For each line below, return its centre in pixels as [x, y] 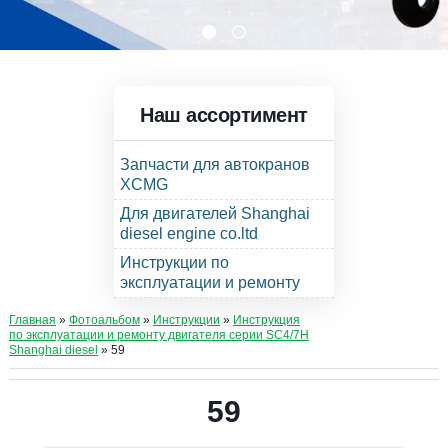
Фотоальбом [104, 320]
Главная [32, 320]
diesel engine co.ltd [188, 233]
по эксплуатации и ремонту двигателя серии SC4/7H [158, 335]
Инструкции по [174, 262]
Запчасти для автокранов [214, 164]
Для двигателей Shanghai [214, 213]
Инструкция [266, 320]
